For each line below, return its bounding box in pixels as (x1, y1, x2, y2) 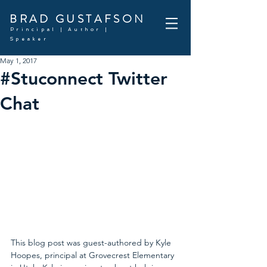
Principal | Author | (10, 26, 109, 32)
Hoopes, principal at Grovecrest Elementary (11, 249, 176, 260)
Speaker (10, 36, 48, 42)
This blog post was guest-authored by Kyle (11, 237, 173, 248)
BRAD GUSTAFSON (10, 11, 146, 27)
